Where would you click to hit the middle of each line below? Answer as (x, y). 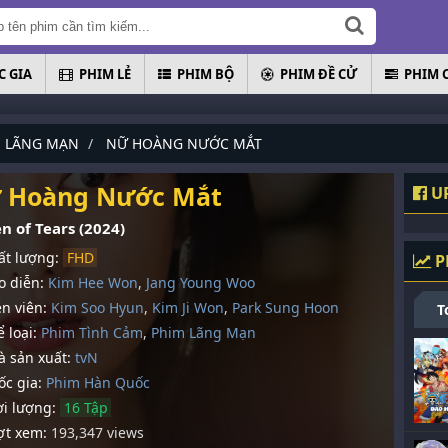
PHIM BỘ (205, 74)
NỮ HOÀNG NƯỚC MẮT (184, 143)
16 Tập (85, 407)
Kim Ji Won (188, 307)
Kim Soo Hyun (97, 307)
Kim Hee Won (93, 282)
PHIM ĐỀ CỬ (319, 74)
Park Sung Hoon (285, 307)
